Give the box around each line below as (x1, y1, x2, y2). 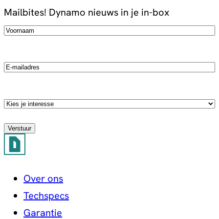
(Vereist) (49, 22, 84, 35)
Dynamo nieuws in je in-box (49, 5, 169, 19)
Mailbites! (4, 5, 46, 19)
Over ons (23, 172, 63, 185)
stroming (3, 130, 42, 143)
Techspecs (23, 189, 69, 202)
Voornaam (3, 22, 49, 35)
